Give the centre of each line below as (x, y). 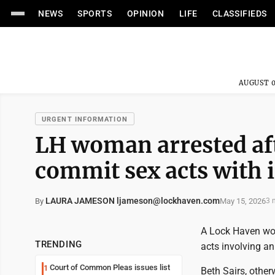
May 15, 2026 (243, 201)
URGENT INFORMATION (85, 119)
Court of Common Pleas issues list (110, 267)
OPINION (145, 14)
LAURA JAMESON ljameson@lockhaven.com (133, 201)
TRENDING (59, 244)
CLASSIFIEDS (239, 14)
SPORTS (95, 14)
